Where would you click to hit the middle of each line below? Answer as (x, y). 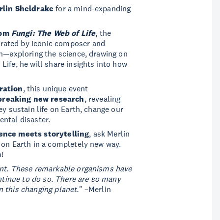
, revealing (102, 99)
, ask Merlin (110, 134)
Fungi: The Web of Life (53, 33)
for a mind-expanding (92, 8)
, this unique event (55, 88)
